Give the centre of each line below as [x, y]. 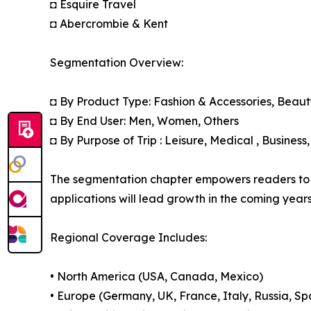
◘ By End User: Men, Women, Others [144, 121]
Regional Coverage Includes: [128, 238]
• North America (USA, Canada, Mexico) [157, 277]
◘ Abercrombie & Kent [109, 24]
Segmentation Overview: [117, 63]
